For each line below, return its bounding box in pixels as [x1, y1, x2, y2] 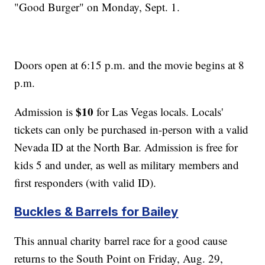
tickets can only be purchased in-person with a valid [14, 121, 249, 137]
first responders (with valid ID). [14, 174, 157, 190]
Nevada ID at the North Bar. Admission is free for [14, 139, 238, 154]
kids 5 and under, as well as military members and [14, 157, 240, 172]
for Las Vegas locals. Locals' [93, 104, 224, 119]
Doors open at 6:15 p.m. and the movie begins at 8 [14, 57, 245, 72]
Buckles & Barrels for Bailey [14, 203, 179, 219]
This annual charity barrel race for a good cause [14, 232, 228, 248]
